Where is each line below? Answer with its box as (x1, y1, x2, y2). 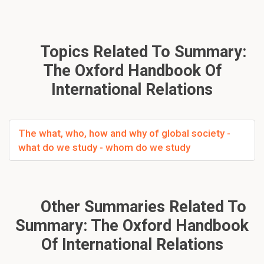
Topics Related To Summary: (36, 42, 246, 61)
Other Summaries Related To (37, 197, 246, 216)
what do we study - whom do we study (18, 141, 190, 153)
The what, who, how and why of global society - (18, 127, 230, 139)
